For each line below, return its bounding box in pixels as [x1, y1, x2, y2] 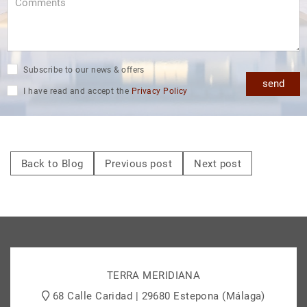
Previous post [105, 157, 173, 170]
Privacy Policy [131, 86, 188, 96]
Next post [194, 157, 242, 170]
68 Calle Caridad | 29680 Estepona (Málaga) [53, 289, 265, 302]
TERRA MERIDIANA [106, 269, 201, 282]
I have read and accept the [21, 86, 132, 96]
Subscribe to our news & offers [21, 65, 145, 75]
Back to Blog [21, 157, 84, 170]
